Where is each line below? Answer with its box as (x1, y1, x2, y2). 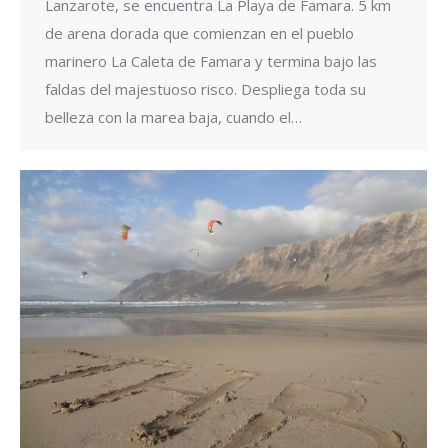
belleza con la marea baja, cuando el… (45, 106, 302, 127)
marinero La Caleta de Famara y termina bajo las (45, 50, 377, 71)
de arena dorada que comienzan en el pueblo (45, 22, 354, 43)
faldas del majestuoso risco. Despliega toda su (45, 78, 366, 99)
